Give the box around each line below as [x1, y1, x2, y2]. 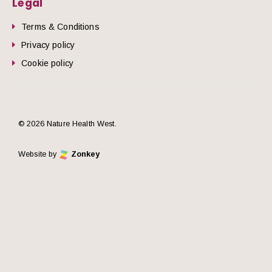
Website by [18, 149, 59, 158]
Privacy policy [21, 39, 75, 50]
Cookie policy [21, 58, 74, 68]
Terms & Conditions [21, 21, 100, 32]
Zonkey [68, 149, 100, 158]
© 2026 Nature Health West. [18, 119, 117, 128]
